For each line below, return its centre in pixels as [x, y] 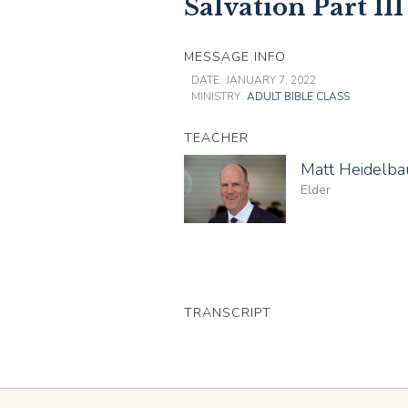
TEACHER [216, 138]
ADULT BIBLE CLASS [298, 96]
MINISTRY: [217, 96]
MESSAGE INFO [235, 56]
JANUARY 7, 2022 [271, 80]
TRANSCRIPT [228, 312]
